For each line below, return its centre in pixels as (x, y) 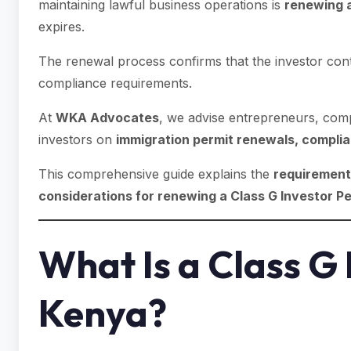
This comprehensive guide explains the (156, 174)
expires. (62, 27)
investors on (77, 139)
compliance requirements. (115, 83)
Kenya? (103, 313)
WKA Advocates (107, 118)
